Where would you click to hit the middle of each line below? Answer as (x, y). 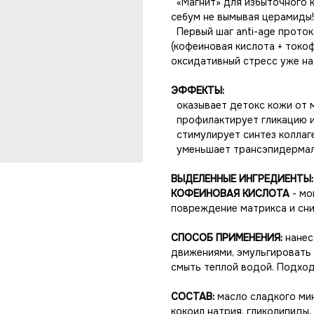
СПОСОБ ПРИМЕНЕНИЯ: (228, 238)
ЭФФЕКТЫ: (198, 90)
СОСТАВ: (193, 296)
